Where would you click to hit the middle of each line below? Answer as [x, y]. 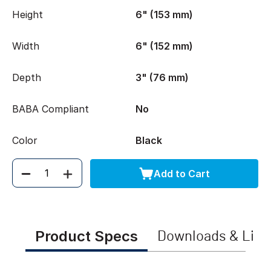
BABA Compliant [51, 109]
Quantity [37, 179]
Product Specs [86, 236]
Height [28, 15]
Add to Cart [181, 173]
